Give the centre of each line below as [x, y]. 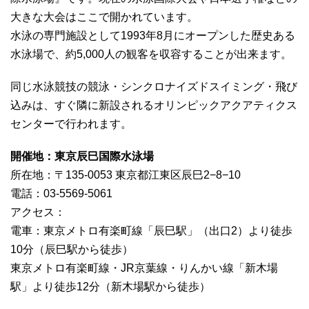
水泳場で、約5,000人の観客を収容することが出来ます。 [151, 54]
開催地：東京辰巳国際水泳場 [82, 157]
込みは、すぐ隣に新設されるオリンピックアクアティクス [154, 106]
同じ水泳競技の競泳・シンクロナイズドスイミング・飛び [154, 87]
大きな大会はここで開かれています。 [104, 17]
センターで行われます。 [71, 124]
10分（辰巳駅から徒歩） [72, 250]
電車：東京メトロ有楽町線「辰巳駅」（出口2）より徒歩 [151, 231]
